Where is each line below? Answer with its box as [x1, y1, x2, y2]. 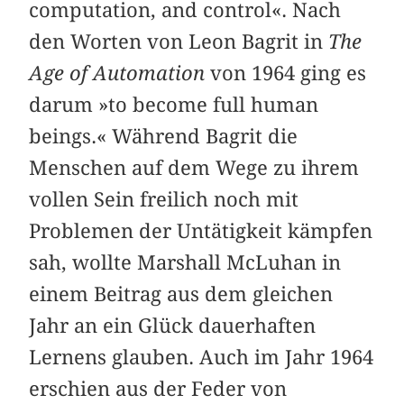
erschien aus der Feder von [29, 376, 288, 400]
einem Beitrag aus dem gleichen [29, 281, 334, 306]
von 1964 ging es [205, 60, 367, 85]
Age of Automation [29, 60, 206, 85]
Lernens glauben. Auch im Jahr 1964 [29, 344, 374, 369]
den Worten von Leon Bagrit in [29, 29, 329, 53]
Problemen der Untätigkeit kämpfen [29, 218, 373, 243]
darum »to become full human [29, 92, 319, 116]
